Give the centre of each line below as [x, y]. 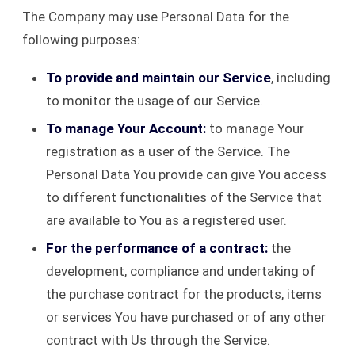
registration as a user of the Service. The [168, 151]
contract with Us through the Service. [158, 340]
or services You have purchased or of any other [186, 317]
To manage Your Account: [126, 128]
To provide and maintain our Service [158, 78]
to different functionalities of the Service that [184, 197]
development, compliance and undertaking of [181, 271]
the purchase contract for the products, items [184, 294]
